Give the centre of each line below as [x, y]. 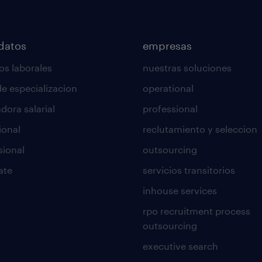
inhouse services [180, 190]
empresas [167, 46]
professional [170, 108]
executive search [180, 246]
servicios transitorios [189, 170]
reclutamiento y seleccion [200, 129]
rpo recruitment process [196, 211]
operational [168, 88]
